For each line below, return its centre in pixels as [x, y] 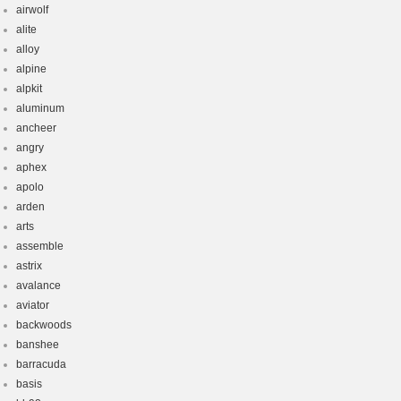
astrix [29, 266]
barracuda [41, 364]
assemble [40, 246]
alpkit [29, 89]
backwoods [44, 325]
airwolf [32, 10]
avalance [38, 286]
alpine [31, 69]
